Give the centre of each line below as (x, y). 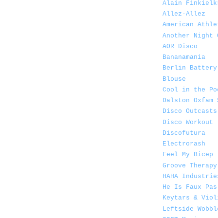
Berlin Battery (190, 68)
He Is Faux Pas (190, 187)
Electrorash (184, 144)
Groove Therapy (190, 165)
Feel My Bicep (188, 155)
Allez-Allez (184, 14)
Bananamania (184, 57)
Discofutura (184, 133)
